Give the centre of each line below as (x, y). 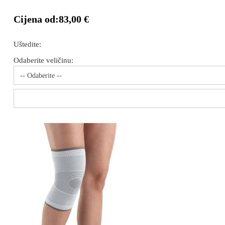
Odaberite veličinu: (43, 60)
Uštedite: (27, 44)
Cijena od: (36, 19)
